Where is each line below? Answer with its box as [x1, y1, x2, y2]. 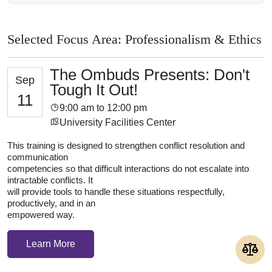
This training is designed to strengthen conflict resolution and [7, 140, 245, 151]
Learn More [26, 238, 75, 249]
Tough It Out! [50, 81, 138, 98]
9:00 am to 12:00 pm [59, 102, 147, 113]
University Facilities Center [59, 117, 175, 127]
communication [7, 151, 68, 162]
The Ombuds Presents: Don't [50, 66, 250, 83]
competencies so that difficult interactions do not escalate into [7, 163, 249, 174]
